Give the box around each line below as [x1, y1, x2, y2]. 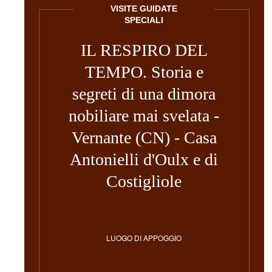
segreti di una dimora [72, 84, 216, 103]
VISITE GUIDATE [110, 4, 178, 13]
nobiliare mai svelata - [69, 106, 220, 125]
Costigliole [106, 172, 182, 191]
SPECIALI [124, 15, 164, 25]
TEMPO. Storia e [84, 63, 203, 81]
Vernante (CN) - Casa [71, 128, 217, 147]
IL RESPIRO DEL [80, 41, 208, 59]
